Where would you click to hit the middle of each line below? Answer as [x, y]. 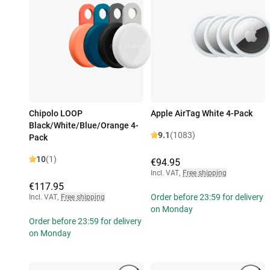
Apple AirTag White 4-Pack [202, 114]
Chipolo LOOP [56, 114]
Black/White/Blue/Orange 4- [84, 126]
